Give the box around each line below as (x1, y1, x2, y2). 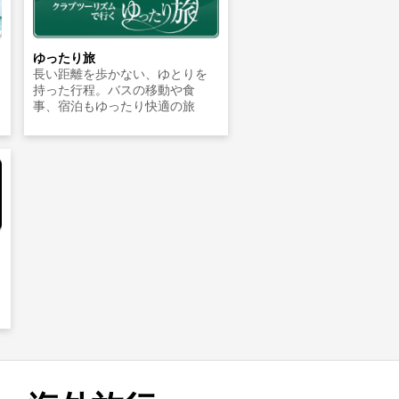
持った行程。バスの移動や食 (33, 82, 196, 97)
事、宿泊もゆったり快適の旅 (33, 98, 196, 113)
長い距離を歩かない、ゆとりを (33, 66, 208, 81)
